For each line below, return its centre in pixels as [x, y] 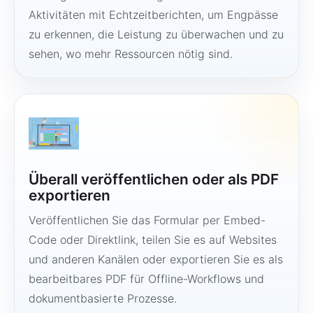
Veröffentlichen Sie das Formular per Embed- [147, 220]
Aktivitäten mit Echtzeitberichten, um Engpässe [153, 15]
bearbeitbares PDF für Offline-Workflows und [146, 279]
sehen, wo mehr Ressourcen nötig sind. [131, 54]
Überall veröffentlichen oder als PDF [154, 179]
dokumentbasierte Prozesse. [103, 298]
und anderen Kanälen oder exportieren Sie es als [156, 259]
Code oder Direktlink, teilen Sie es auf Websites [153, 240]
